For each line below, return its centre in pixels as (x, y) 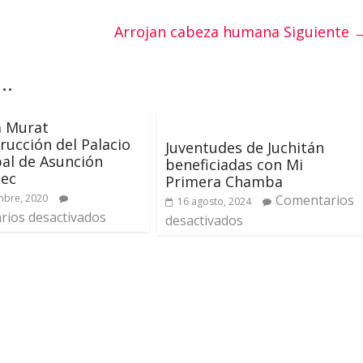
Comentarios (315, 200)
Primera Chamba (224, 181)
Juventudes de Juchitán (245, 147)
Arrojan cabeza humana (199, 32)
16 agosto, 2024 (214, 201)
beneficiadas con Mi (234, 164)
